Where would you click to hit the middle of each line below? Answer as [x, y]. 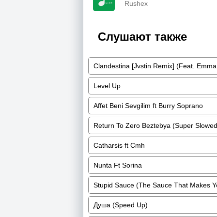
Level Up [107, 86]
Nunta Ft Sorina [118, 165]
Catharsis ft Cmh [119, 145]
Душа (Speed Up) [121, 205]
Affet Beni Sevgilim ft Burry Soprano [148, 106]
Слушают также [142, 37]
